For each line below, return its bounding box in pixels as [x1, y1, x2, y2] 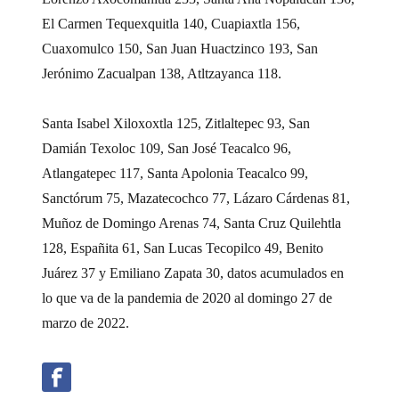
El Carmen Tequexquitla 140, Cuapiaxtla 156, [42, 15, 301, 31]
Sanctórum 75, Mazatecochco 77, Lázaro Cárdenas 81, [42, 190, 351, 206]
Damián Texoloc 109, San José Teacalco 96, [42, 140, 292, 156]
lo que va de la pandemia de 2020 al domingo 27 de [42, 289, 333, 305]
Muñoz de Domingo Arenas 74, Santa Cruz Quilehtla [42, 215, 342, 231]
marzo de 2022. [42, 314, 130, 330]
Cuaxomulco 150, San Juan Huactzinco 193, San [42, 40, 319, 56]
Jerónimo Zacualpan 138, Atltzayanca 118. [42, 65, 282, 81]
